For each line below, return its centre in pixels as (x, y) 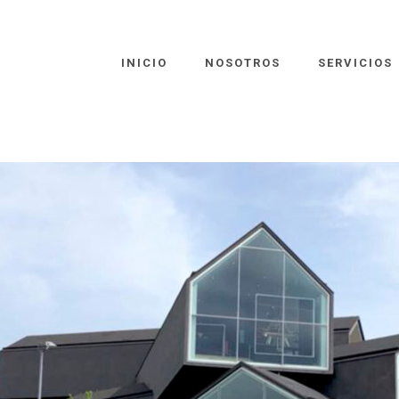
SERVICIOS (355, 63)
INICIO (144, 63)
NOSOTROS (243, 63)
